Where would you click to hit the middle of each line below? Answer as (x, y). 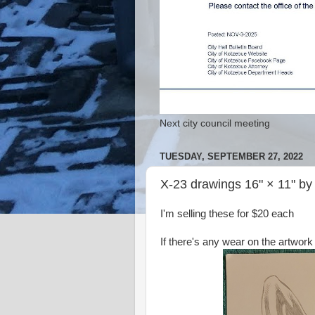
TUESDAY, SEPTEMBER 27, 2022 (231, 156)
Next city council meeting (215, 123)
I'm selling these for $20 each (227, 213)
